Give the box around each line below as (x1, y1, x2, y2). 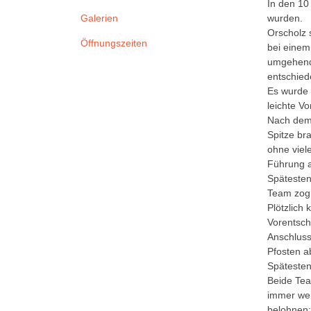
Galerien (81, 12, 118, 24)
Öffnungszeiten (81, 37, 147, 49)
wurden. (267, 12, 303, 24)
